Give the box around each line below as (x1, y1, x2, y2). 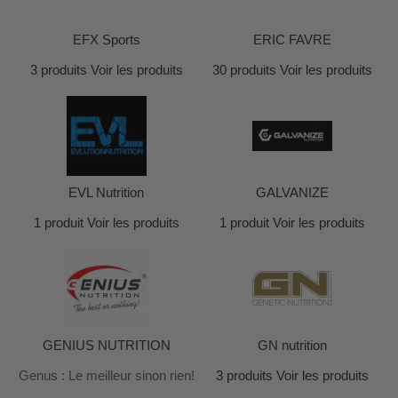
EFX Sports (72, 32, 140, 47)
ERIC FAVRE (252, 32, 331, 47)
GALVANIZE (255, 185, 329, 200)
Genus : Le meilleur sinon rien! (18, 368, 195, 383)
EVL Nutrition (68, 185, 144, 200)
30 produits (211, 62, 276, 77)
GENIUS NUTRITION (42, 338, 171, 353)
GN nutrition (257, 338, 327, 353)
